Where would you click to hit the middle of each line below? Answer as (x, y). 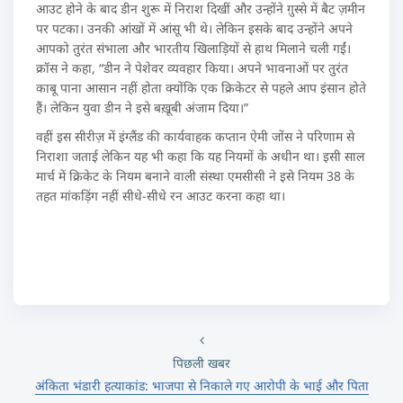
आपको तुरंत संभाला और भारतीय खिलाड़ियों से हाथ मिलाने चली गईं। (193, 48)
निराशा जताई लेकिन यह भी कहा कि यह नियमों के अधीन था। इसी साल (200, 156)
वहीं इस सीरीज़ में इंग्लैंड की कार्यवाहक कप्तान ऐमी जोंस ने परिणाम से (195, 136)
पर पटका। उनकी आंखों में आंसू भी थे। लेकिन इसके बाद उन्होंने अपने (194, 28)
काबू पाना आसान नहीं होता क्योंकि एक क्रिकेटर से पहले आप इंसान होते (201, 88)
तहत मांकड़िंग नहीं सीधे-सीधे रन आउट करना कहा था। (161, 196)
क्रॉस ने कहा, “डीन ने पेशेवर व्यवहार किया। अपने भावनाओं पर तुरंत (192, 68)
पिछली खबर (201, 363)
